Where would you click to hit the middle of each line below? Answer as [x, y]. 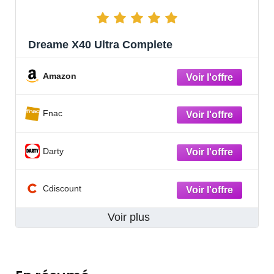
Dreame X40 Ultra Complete [100, 45]
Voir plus [130, 217]
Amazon [60, 76]
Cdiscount [62, 189]
